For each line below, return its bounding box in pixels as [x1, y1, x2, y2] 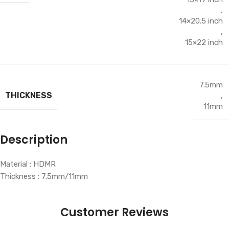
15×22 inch [185, 38, 223, 48]
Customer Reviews [60, 204, 169, 221]
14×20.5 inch [179, 16, 223, 26]
